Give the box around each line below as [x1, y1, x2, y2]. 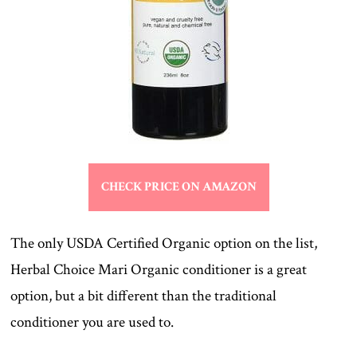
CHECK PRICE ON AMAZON [100, 178, 257, 196]
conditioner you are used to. [10, 312, 175, 333]
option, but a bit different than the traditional [10, 286, 277, 307]
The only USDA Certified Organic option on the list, [10, 233, 318, 254]
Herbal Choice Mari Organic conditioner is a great [10, 260, 308, 280]
